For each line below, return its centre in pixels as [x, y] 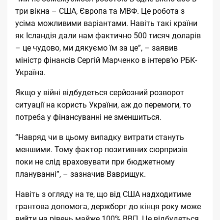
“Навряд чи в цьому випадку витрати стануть [100, 137]
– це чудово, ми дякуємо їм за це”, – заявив [96, 48]
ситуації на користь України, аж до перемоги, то [103, 105]
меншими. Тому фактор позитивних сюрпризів [101, 149]
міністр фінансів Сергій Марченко [78, 60]
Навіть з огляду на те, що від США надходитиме [103, 194]
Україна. [30, 72]
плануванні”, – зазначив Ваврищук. [81, 174]
